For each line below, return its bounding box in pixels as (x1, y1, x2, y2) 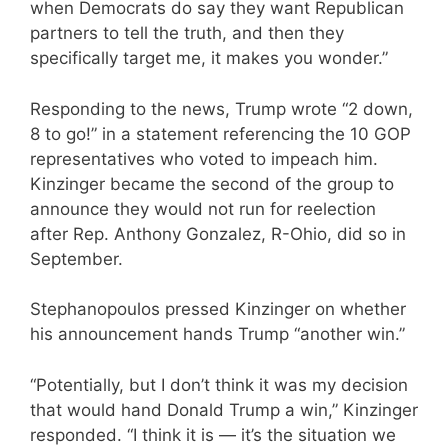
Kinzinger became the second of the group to (30, 173, 394, 194)
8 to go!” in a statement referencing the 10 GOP (30, 123, 411, 144)
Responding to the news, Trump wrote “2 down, (30, 98, 413, 119)
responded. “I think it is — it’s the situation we (30, 424, 396, 445)
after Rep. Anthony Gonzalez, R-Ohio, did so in (30, 223, 406, 244)
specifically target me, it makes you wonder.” (30, 48, 388, 69)
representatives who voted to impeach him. (30, 148, 378, 169)
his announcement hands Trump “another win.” (30, 324, 405, 345)
